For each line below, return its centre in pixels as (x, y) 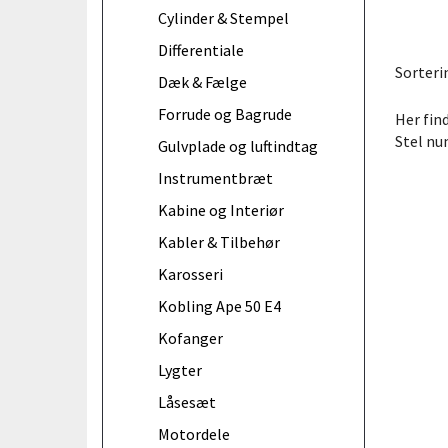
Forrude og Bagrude (225, 113)
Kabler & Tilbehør (219, 241)
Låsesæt (187, 401)
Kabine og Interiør (221, 209)
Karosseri (190, 273)
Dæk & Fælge (202, 81)
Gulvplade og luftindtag (238, 145)
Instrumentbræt (215, 177)
